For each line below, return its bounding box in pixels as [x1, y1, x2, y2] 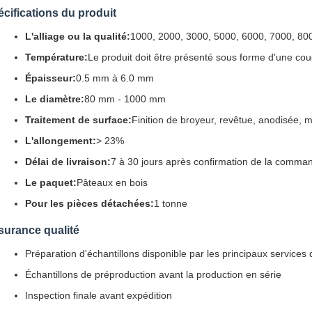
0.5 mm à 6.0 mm [76, 72, 154, 84]
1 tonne [154, 198, 187, 209]
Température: [25, 52, 88, 63]
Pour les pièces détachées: [25, 198, 154, 209]
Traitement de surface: [25, 114, 132, 125]
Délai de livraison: [25, 156, 111, 167]
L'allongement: [25, 135, 96, 146]
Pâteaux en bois [77, 177, 148, 188]
